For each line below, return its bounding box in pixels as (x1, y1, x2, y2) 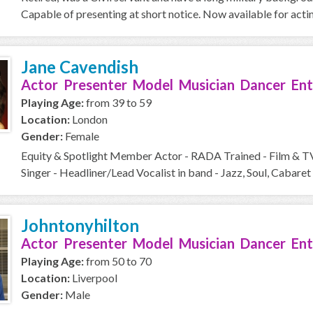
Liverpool (70, 271, 117, 284)
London (70, 112, 108, 126)
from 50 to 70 (84, 254, 152, 268)
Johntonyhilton (21, 215, 139, 235)
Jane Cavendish (21, 57, 138, 77)
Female (63, 129, 99, 143)
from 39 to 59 (84, 96, 152, 109)
